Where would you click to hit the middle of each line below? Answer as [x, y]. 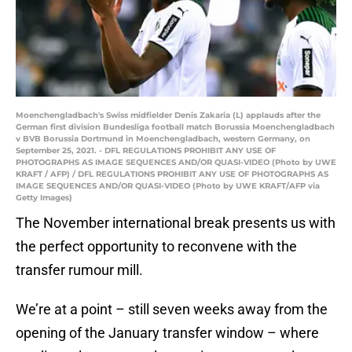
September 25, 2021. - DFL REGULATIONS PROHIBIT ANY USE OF [146, 151]
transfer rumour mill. [79, 270]
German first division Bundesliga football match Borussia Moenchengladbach [175, 127]
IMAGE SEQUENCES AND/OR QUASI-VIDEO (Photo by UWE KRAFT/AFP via [168, 186]
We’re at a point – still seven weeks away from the [172, 310]
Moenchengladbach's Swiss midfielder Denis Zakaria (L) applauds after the [168, 115]
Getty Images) [44, 198]
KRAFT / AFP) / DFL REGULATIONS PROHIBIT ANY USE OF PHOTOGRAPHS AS [172, 174]
